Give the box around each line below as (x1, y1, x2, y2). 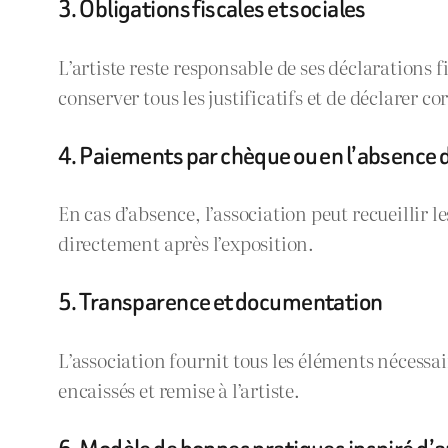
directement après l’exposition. (58, 228, 315, 258)
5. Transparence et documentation (58, 284, 383, 320)
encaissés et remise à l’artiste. (58, 374, 300, 404)
